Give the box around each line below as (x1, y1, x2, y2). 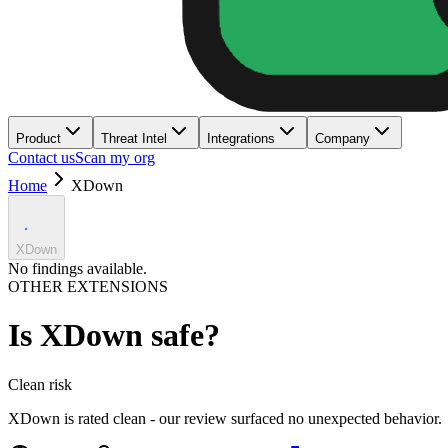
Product (16, 131, 61, 146)
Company (315, 131, 370, 146)
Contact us (8, 149, 75, 166)
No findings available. (8, 260, 147, 277)
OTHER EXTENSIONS (8, 278, 168, 295)
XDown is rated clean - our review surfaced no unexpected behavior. (8, 409, 442, 427)
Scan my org (75, 149, 155, 166)
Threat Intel (101, 131, 167, 146)
